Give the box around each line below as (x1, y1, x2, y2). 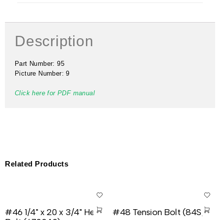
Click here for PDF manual (15, 89, 95, 97)
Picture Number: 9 (15, 70, 70, 77)
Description (15, 33, 94, 49)
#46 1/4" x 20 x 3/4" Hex (5, 207, 99, 218)
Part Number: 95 (15, 60, 64, 67)
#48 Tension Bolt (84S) (112, 207, 204, 218)
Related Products (5, 160, 68, 168)
